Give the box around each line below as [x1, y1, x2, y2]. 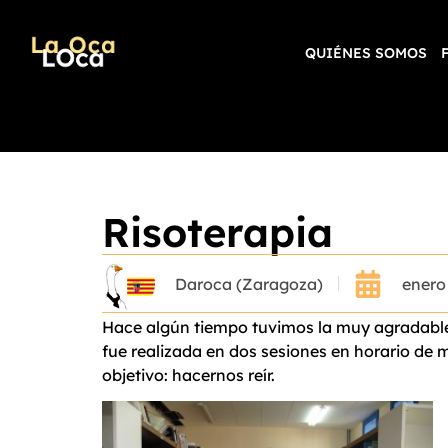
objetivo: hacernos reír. [102, 365, 275, 385]
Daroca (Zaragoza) [175, 273, 323, 294]
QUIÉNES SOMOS [305, 44, 428, 62]
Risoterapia [102, 207, 333, 257]
